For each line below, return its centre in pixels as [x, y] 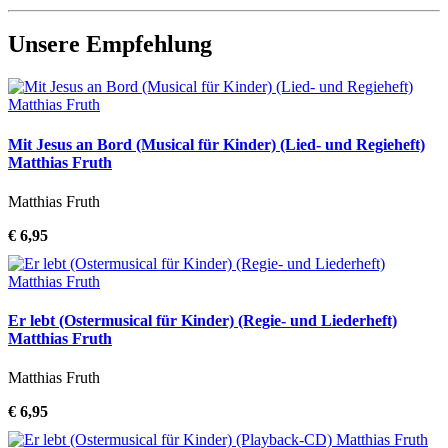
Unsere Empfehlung [110, 44]
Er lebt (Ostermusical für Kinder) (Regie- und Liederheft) [202, 321]
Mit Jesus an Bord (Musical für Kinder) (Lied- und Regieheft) [216, 144]
